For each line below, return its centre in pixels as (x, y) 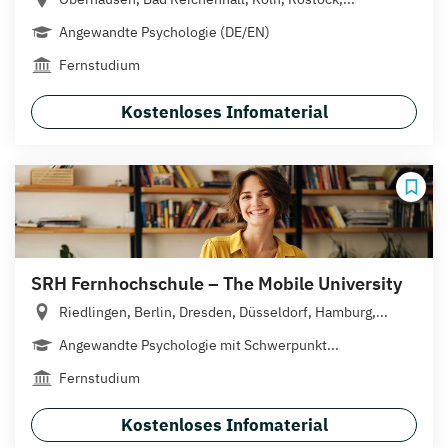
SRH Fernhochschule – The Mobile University (216, 283)
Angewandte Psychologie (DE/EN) (164, 31)
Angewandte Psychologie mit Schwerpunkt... (199, 344)
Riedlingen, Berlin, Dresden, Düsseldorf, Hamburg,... (223, 311)
